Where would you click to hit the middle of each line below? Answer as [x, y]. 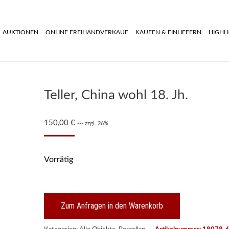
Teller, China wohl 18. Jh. [116, 95]
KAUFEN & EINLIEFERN [168, 32]
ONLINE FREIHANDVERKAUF [87, 32]
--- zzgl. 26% [93, 123]
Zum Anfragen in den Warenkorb [112, 206]
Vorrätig [59, 159]
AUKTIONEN [20, 32]
